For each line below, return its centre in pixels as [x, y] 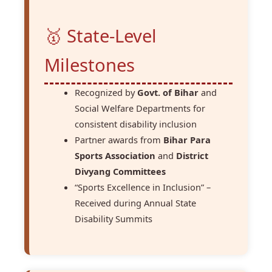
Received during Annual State [135, 202]
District [192, 155]
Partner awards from [119, 139]
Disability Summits [114, 218]
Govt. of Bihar [168, 92]
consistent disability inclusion [136, 124]
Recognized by [106, 92]
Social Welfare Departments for [140, 108]
